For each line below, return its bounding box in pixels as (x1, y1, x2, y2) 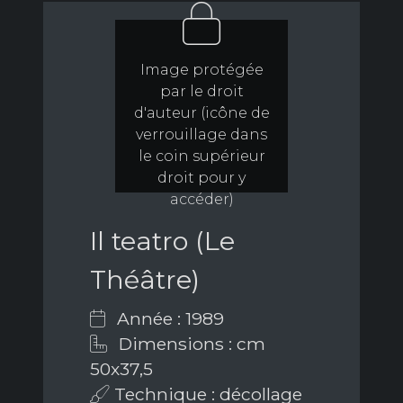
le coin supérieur (138, 148, 265, 165)
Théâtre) (90, 264, 200, 295)
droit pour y (157, 169, 246, 186)
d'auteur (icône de (133, 104, 270, 121)
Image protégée (139, 61, 264, 78)
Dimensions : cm (114, 333, 265, 354)
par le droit (159, 83, 244, 100)
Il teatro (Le (90, 225, 235, 256)
